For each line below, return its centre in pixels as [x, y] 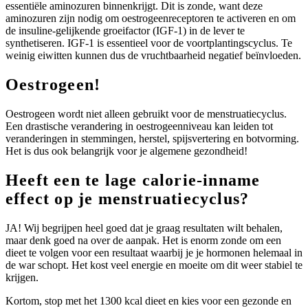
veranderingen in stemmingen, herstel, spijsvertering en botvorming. [152, 139]
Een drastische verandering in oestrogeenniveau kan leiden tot [139, 126]
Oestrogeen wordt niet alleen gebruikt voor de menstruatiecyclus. [146, 114]
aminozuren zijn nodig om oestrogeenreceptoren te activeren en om [151, 19]
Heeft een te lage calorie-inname [133, 180]
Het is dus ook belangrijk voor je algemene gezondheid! [126, 151]
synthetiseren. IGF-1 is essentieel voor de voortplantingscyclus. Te [149, 43]
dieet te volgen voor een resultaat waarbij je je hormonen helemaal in [154, 252]
